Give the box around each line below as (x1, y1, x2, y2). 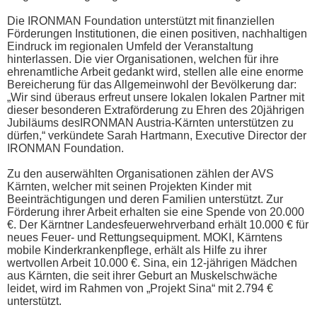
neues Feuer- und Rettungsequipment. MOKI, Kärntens (7, 231, 282, 243)
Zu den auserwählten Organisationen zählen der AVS (7, 167, 274, 180)
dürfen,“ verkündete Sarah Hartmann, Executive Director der (7, 129, 306, 142)
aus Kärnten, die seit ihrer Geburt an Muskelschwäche (7, 269, 277, 282)
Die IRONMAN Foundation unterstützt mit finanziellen (7, 14, 275, 27)
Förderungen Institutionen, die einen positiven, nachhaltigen (7, 27, 307, 40)
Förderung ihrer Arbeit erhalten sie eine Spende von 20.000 (7, 205, 304, 218)
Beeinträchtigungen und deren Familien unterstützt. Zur (7, 192, 283, 205)
